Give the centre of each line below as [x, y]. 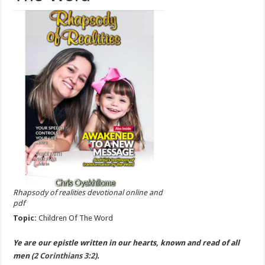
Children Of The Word [76, 218]
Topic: [26, 218]
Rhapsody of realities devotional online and [88, 193]
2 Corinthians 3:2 [64, 256]
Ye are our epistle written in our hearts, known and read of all [127, 243]
